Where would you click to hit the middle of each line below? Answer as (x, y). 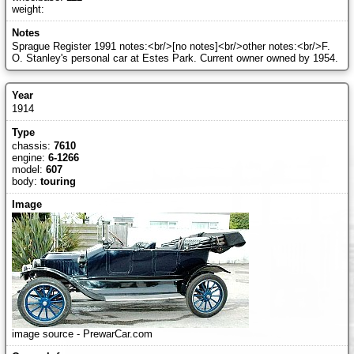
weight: (28, 9)
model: (28, 170)
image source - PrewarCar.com (82, 334)
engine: (30, 158)
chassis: (32, 146)
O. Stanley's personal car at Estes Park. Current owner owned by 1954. (175, 58)
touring (58, 182)
